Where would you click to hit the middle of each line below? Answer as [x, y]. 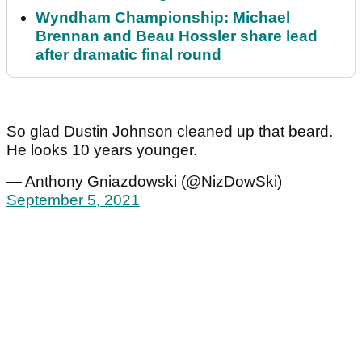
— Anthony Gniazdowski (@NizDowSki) [144, 182]
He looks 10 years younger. [102, 150]
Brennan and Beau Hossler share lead [177, 36]
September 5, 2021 [73, 200]
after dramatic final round [128, 55]
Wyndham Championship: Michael [163, 18]
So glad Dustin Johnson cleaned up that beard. [170, 132]
